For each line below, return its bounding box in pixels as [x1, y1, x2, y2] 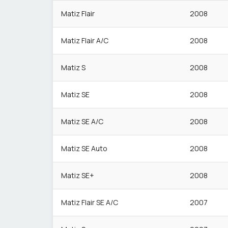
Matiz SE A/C [61, 117, 103, 126]
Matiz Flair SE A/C [61, 197, 118, 207]
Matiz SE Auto [61, 144, 107, 153]
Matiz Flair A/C [61, 36, 108, 45]
